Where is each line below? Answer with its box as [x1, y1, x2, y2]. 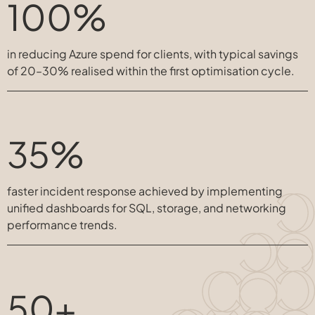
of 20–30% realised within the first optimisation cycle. [7, 63, 295, 78]
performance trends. [7, 217, 117, 232]
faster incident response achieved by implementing [7, 184, 283, 198]
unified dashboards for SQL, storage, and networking [7, 200, 286, 215]
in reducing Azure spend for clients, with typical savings [7, 46, 298, 61]
